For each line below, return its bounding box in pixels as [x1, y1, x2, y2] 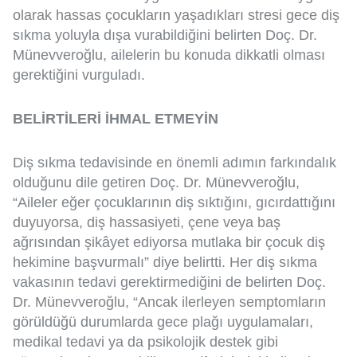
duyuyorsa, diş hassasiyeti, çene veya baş [13, 214, 280, 230]
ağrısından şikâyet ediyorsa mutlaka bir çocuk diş [13, 233, 325, 250]
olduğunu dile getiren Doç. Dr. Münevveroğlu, [13, 174, 300, 190]
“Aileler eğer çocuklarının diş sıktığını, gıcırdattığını [13, 194, 335, 210]
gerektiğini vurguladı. [13, 66, 145, 83]
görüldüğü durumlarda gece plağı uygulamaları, [13, 313, 313, 330]
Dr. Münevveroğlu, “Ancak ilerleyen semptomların [13, 293, 326, 310]
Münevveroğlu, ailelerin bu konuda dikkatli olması [13, 46, 325, 63]
